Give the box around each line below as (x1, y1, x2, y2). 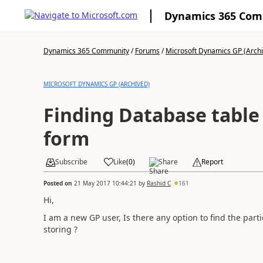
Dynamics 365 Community (43, 46, 129, 56)
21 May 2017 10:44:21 (73, 178, 137, 187)
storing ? (43, 224, 77, 235)
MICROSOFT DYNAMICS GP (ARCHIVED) (43, 80, 150, 88)
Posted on (43, 178, 74, 187)
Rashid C (146, 178, 171, 187)
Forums (134, 46, 160, 56)
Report (201, 157, 223, 167)
